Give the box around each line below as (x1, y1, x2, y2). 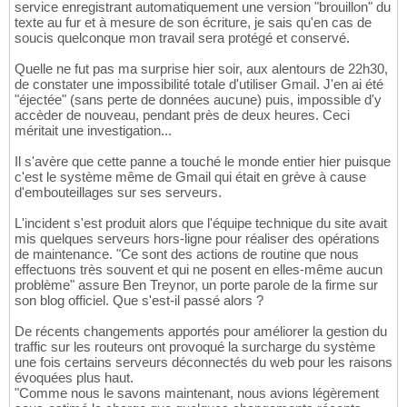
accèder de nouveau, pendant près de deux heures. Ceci (15, 107, 350, 124)
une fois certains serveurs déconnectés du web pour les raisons (15, 354, 392, 371)
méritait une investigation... (15, 123, 172, 139)
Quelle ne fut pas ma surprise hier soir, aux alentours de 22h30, (15, 61, 388, 77)
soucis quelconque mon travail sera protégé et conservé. (15, 30, 350, 46)
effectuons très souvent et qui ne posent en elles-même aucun (15, 262, 382, 278)
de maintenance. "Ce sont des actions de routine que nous (15, 246, 359, 263)
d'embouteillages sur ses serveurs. (15, 184, 222, 201)
